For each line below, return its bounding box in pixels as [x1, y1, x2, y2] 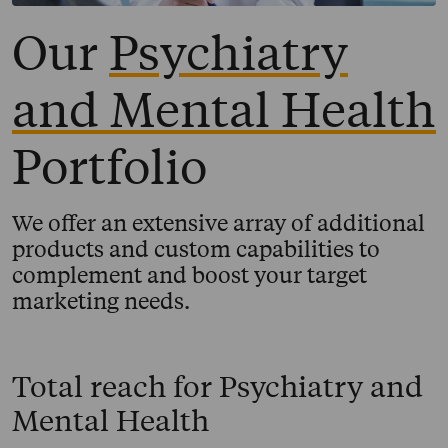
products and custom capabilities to [12, 233, 380, 264]
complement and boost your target [12, 259, 367, 290]
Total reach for [12, 366, 219, 406]
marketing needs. [12, 285, 190, 316]
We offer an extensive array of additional [12, 207, 425, 238]
